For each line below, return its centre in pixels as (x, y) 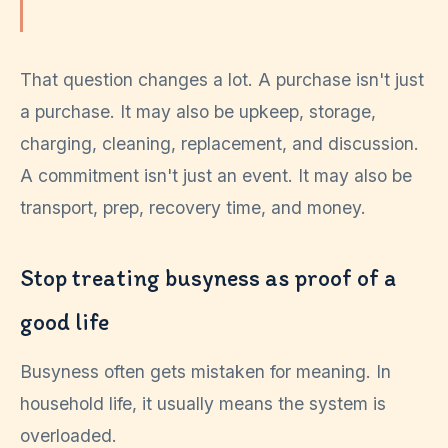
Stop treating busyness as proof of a (208, 277)
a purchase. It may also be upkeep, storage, (198, 111)
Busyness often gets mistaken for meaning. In (205, 371)
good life (64, 321)
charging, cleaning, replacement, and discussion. (219, 143)
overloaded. (68, 435)
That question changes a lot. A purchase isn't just (222, 79)
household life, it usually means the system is (203, 403)
